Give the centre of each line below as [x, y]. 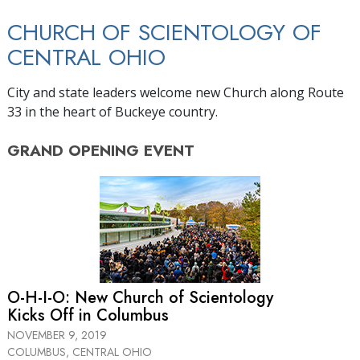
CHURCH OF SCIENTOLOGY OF [164, 32]
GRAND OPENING [73, 150]
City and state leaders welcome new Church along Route [176, 92]
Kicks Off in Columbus [88, 315]
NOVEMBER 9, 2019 [57, 335]
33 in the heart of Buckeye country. [112, 111]
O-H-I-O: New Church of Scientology [140, 297]
